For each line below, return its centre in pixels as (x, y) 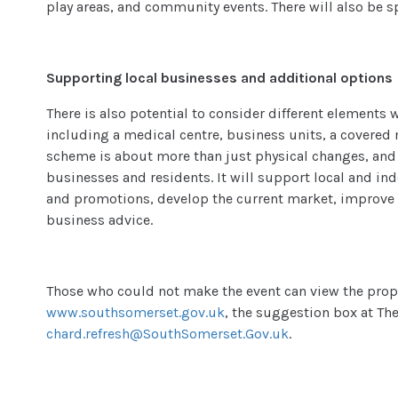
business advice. (100, 220)
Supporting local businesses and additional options (220, 78)
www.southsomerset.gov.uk (136, 313)
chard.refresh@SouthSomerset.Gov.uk (168, 334)
